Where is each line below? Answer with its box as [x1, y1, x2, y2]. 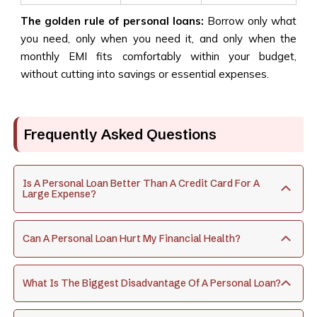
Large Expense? [23, 187, 96, 200]
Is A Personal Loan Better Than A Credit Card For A [23, 176, 260, 190]
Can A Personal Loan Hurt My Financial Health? [23, 231, 241, 245]
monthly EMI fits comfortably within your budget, [21, 49, 296, 63]
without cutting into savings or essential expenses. [21, 67, 272, 81]
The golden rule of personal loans [21, 13, 201, 28]
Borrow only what [207, 13, 296, 28]
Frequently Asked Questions [24, 125, 217, 143]
